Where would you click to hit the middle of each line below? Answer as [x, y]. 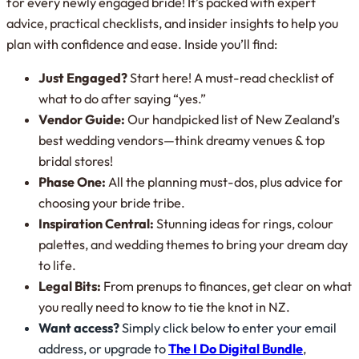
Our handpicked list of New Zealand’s [232, 120]
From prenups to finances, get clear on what [226, 286]
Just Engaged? [83, 78]
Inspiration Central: [96, 224]
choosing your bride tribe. [112, 203]
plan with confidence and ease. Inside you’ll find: [142, 44]
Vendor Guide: [82, 120]
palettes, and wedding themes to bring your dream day [193, 245]
